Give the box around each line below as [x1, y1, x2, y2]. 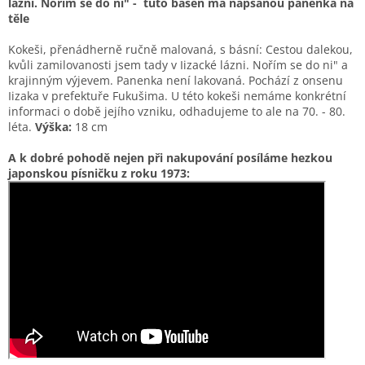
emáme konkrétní [251, 88, 346, 104]
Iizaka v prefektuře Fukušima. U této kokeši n [8, 88, 251, 104]
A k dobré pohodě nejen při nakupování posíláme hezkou [8, 150, 332, 166]
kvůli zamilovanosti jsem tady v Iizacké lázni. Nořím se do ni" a [8, 57, 348, 73]
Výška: [35, 119, 72, 135]
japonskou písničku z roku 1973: [8, 165, 190, 182]
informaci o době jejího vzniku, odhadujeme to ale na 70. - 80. [8, 103, 345, 120]
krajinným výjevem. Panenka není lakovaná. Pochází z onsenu [8, 73, 343, 89]
